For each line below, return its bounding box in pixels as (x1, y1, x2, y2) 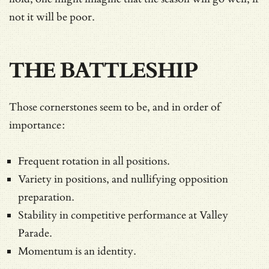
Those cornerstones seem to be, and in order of (9, 100, 221, 113)
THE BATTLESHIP (9, 57, 198, 84)
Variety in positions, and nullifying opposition (18, 172, 228, 186)
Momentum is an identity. (18, 244, 136, 258)
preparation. (18, 190, 74, 204)
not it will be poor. (9, 10, 95, 23)
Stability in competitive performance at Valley (18, 208, 228, 222)
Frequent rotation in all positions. (18, 154, 170, 168)
